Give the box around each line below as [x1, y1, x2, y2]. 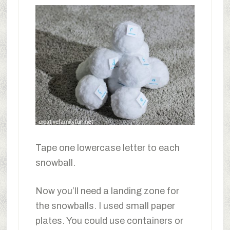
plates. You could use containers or [35, 216, 183, 226]
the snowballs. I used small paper [35, 201, 175, 211]
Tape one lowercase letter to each [35, 143, 180, 153]
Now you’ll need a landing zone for [35, 186, 179, 196]
